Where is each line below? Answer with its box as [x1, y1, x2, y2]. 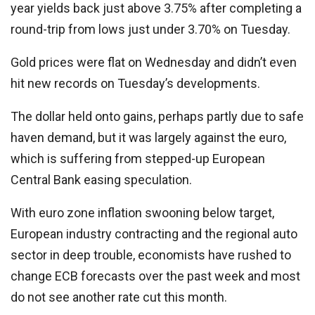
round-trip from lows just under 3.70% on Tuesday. [11, 22, 290, 37]
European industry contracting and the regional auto [11, 226, 297, 241]
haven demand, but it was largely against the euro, [11, 130, 286, 145]
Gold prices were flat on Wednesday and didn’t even [11, 55, 297, 70]
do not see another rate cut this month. [11, 290, 227, 304]
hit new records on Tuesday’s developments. [11, 76, 260, 91]
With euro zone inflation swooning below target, [11, 205, 274, 220]
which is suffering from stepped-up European [11, 151, 265, 166]
